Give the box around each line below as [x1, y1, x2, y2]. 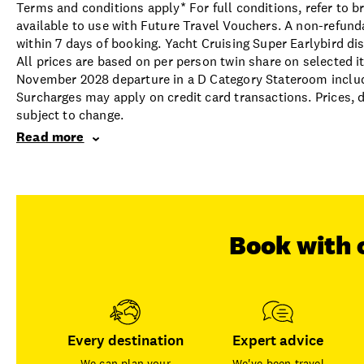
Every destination [67, 330, 184, 350]
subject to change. [16, 106, 124, 123]
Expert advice [232, 330, 324, 350]
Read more [16, 128, 84, 145]
